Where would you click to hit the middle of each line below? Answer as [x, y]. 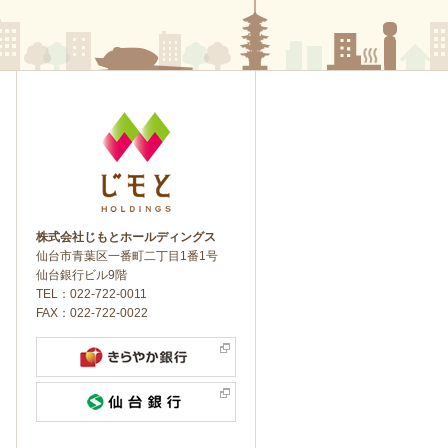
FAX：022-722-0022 [92, 313]
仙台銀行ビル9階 [81, 275]
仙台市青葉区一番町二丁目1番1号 [127, 256]
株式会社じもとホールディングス [126, 237]
